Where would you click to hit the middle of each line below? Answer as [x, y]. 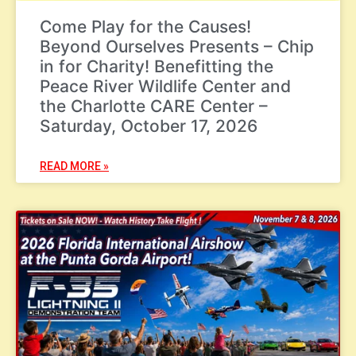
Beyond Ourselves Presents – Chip [177, 46]
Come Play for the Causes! [145, 27]
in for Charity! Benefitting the [157, 66]
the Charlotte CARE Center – [154, 106]
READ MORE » [74, 166]
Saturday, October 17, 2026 [149, 126]
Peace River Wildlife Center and [165, 86]
